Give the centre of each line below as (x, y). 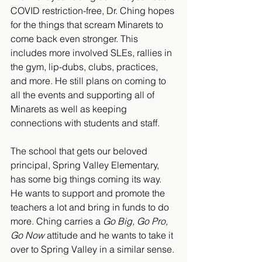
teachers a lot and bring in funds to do (91, 207)
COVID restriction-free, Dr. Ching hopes (94, 11)
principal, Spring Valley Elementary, (86, 165)
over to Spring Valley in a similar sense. (94, 249)
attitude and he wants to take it (111, 235)
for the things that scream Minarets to (88, 25)
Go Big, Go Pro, (137, 221)
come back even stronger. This (75, 39)
